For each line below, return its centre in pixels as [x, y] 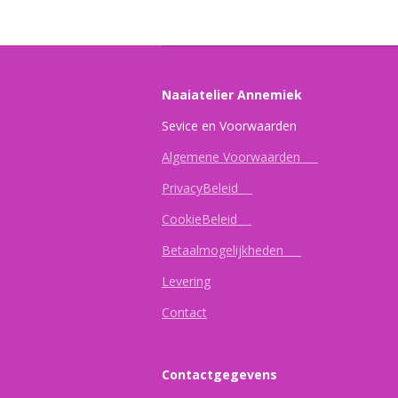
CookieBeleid [207, 219]
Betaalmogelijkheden [231, 251]
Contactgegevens [219, 375]
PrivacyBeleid [207, 188]
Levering [186, 282]
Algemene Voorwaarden [240, 157]
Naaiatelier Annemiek [232, 95]
